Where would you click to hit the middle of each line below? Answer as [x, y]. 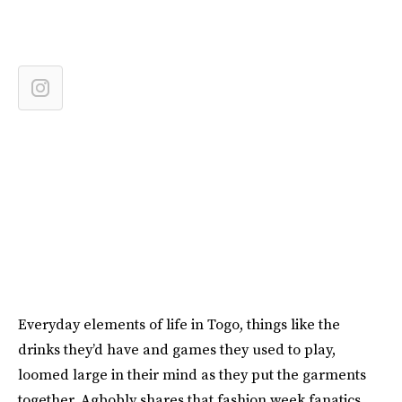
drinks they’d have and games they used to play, [177, 349]
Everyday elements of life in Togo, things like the [179, 324]
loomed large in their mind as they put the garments [192, 374]
